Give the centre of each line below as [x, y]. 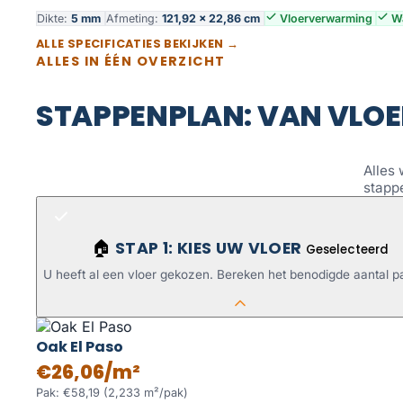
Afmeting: [134, 18]
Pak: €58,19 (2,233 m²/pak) [112, 392]
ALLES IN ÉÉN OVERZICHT [131, 61]
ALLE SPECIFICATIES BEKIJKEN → [138, 43]
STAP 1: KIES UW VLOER [210, 248]
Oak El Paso [80, 346]
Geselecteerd [347, 249]
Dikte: [54, 18]
